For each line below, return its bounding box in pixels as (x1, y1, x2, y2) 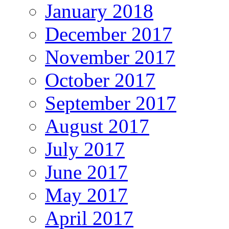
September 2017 (45, 92, 176, 114)
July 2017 (45, 138, 125, 161)
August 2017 (45, 115, 149, 138)
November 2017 (45, 46, 175, 68)
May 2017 (45, 184, 128, 207)
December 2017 (45, 23, 172, 45)
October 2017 (45, 69, 155, 91)
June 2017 (45, 161, 128, 184)
